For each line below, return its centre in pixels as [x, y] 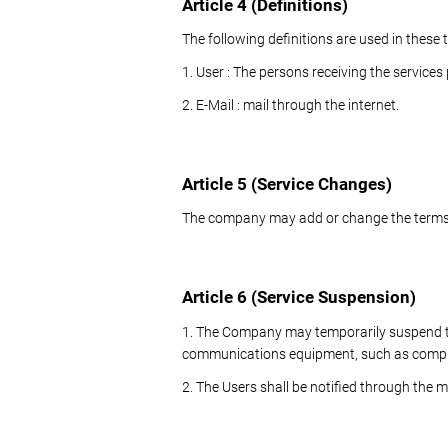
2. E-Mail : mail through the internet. [290, 105]
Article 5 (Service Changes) [287, 184]
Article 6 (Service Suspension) [299, 297]
